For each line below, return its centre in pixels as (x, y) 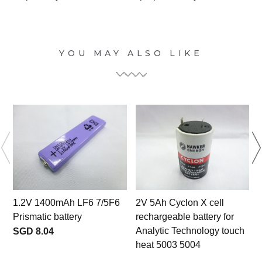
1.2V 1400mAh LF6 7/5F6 (66, 203)
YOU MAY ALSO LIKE (131, 54)
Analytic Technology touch (190, 231)
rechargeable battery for (185, 217)
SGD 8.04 (33, 232)
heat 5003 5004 (168, 245)
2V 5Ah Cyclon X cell (180, 203)
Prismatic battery (47, 217)
